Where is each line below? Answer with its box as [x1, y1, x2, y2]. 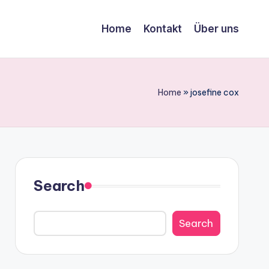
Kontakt [144, 22, 182, 35]
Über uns [194, 22, 239, 35]
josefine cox [190, 87, 239, 98]
